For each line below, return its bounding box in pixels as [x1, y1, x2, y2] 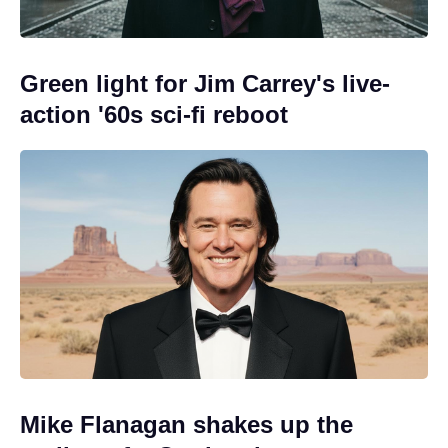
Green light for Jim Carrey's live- [20, 69, 390, 97]
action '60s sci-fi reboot [20, 100, 288, 128]
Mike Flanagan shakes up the [20, 411, 353, 439]
